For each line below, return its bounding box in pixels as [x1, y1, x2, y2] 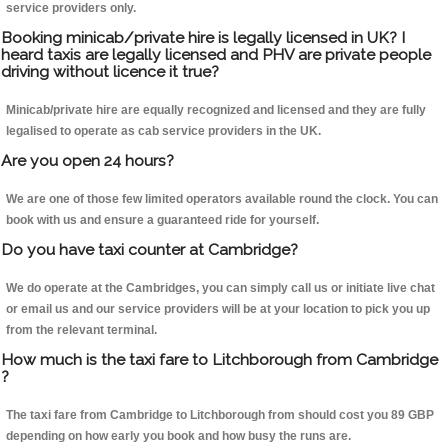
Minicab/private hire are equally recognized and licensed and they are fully [6, 103, 426, 118]
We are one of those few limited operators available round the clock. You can [6, 192, 438, 207]
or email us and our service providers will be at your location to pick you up [6, 302, 430, 317]
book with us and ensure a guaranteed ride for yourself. [6, 213, 319, 228]
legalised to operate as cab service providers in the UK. [6, 124, 321, 139]
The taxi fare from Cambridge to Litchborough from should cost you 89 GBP [6, 408, 434, 423]
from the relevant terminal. [6, 323, 157, 338]
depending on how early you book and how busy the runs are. [6, 429, 351, 444]
